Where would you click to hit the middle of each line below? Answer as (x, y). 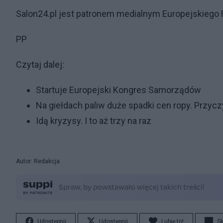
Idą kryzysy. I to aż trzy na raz (94, 121)
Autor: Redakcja (38, 161)
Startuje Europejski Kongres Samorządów (118, 90)
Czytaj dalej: (41, 64)
